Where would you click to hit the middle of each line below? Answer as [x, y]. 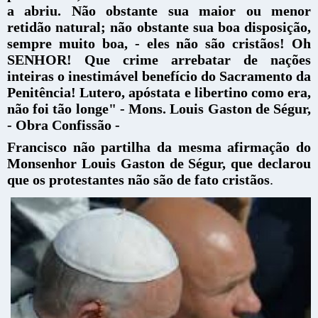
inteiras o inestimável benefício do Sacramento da [159, 76]
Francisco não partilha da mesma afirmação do [159, 147]
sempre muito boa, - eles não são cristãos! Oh [159, 43]
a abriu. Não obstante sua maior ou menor [159, 10]
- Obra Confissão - [64, 125]
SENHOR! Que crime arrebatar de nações [159, 59]
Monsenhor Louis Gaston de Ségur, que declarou [159, 163]
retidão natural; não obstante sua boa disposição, [159, 27]
